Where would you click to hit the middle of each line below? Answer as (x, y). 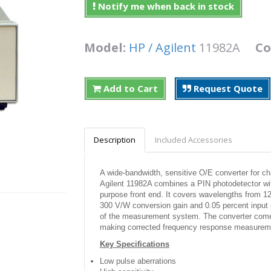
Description (115, 139)
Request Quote (227, 88)
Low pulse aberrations (138, 261)
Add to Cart (129, 88)
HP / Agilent (162, 47)
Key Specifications (135, 244)
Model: (106, 47)
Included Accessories (194, 139)
